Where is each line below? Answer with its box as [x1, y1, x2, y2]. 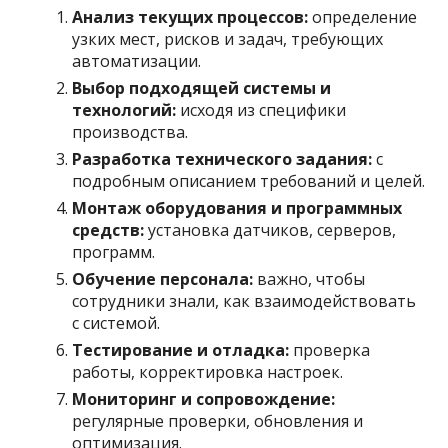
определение [308, 5, 418, 28]
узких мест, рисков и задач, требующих [72, 27, 384, 50]
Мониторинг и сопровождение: [72, 387, 336, 410]
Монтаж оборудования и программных [72, 196, 403, 219]
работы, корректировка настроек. [72, 360, 344, 383]
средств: [72, 218, 145, 241]
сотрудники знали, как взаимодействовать [72, 289, 417, 312]
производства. [72, 120, 189, 143]
